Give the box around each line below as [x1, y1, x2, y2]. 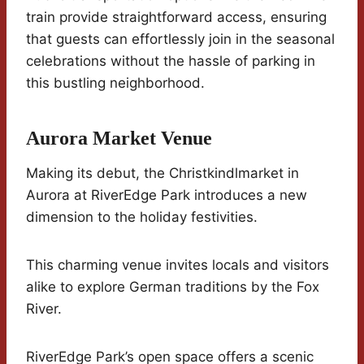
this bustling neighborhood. [26, 75, 205, 92]
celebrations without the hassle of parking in [26, 53, 315, 70]
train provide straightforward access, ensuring [26, 9, 327, 26]
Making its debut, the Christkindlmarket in [26, 165, 299, 182]
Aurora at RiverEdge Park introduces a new [26, 187, 307, 204]
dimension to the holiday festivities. [26, 209, 258, 226]
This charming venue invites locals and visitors [26, 257, 329, 274]
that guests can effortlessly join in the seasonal [26, 31, 335, 48]
